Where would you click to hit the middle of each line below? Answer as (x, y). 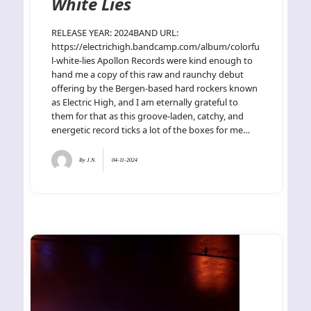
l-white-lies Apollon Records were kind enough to (152, 60)
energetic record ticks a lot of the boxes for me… (151, 129)
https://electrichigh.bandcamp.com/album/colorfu (156, 46)
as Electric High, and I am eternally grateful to (145, 102)
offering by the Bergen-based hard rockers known (155, 88)
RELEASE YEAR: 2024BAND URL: (115, 32)
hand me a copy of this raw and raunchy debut (148, 74)
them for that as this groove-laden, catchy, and (148, 116)
